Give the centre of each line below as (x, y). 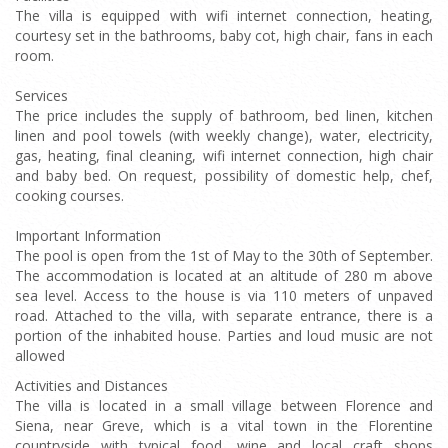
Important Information (88, 235)
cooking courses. (69, 195)
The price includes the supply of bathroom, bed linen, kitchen (224, 115)
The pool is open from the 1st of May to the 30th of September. (224, 255)
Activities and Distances (91, 385)
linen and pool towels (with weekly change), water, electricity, (224, 135)
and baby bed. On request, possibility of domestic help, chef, (224, 175)
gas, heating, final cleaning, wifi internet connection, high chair (224, 155)
